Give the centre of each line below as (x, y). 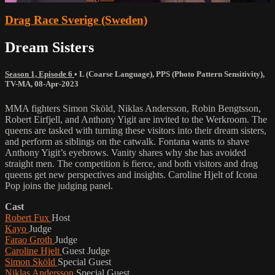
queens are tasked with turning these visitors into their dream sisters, (136, 130)
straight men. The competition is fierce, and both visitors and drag (131, 163)
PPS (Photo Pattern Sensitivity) (209, 74)
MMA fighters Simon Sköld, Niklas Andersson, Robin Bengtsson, (133, 108)
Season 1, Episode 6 (40, 74)
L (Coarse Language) (116, 74)
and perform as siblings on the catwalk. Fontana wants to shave (127, 141)
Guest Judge (86, 250)
